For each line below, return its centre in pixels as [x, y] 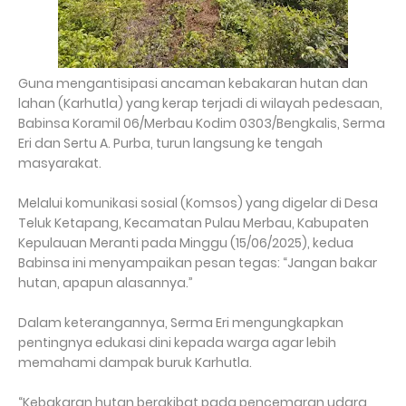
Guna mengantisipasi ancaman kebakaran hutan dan [193, 83]
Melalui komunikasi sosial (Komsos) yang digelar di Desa [198, 203]
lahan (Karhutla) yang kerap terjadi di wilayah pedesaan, [200, 103]
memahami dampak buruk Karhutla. [136, 362]
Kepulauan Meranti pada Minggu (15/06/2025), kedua [186, 243]
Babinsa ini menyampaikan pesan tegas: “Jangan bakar [198, 263]
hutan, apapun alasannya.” [106, 283]
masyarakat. [61, 163]
